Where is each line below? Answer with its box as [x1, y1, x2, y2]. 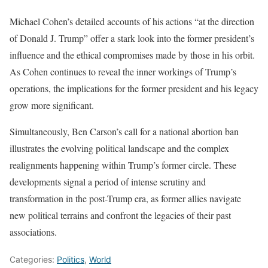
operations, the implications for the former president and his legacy [10, 81, 258, 95]
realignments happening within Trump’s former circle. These [10, 158, 236, 171]
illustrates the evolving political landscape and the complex [10, 141, 229, 154]
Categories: [10, 254, 57, 264]
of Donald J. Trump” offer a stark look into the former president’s [10, 31, 254, 44]
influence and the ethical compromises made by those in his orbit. [10, 48, 255, 61]
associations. [10, 225, 57, 238]
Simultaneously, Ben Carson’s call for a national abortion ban [10, 124, 239, 138]
